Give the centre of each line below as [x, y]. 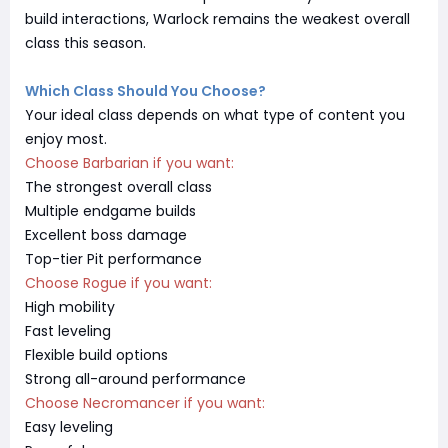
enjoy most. [66, 138]
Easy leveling [69, 426]
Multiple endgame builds [110, 210]
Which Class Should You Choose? [145, 90]
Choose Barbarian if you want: [129, 162]
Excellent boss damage [106, 234]
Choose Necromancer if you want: [145, 402]
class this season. [85, 42]
